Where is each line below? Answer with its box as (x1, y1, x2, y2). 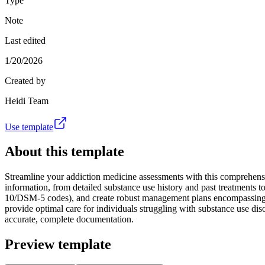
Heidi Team (5, 95, 49, 106)
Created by (5, 75, 46, 86)
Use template (5, 121, 53, 132)
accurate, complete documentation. (5, 214, 134, 225)
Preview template (5, 237, 111, 253)
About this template (5, 144, 124, 160)
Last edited (5, 35, 46, 46)
